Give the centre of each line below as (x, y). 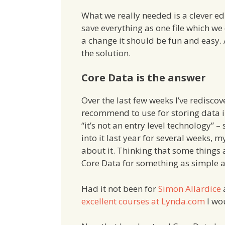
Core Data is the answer (144, 78)
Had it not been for (120, 188)
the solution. (106, 53)
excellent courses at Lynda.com (143, 201)
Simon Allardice (190, 188)
